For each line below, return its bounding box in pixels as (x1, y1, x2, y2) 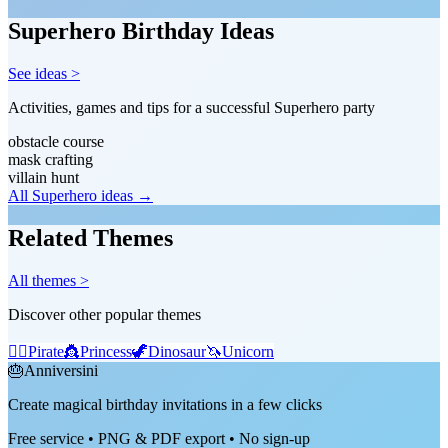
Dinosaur (148, 342, 206, 360)
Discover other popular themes (8, 305, 201, 323)
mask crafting (8, 151, 93, 169)
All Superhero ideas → (8, 187, 153, 205)
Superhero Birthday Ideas (8, 18, 274, 45)
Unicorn (222, 342, 274, 360)
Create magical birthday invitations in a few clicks (8, 395, 322, 413)
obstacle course (8, 133, 104, 151)
